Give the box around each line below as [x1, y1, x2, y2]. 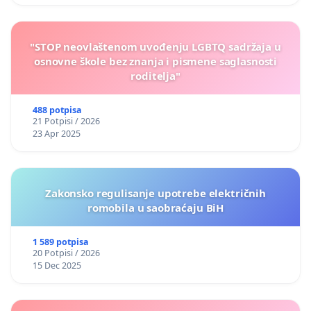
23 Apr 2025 [32, 128, 81, 140]
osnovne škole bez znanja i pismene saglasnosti [33, 54, 278, 69]
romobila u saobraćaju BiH [87, 201, 224, 215]
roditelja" [131, 69, 180, 83]
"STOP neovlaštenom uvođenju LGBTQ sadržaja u [30, 40, 281, 54]
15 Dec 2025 [32, 260, 81, 272]
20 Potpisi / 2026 [32, 247, 100, 260]
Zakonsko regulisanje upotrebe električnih [45, 186, 266, 201]
